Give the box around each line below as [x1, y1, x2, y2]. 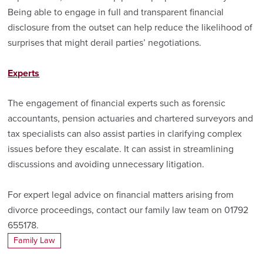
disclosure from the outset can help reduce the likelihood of [8, 22, 253, 34]
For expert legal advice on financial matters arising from [8, 188, 234, 201]
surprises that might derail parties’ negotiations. [8, 37, 202, 49]
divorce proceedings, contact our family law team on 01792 [8, 204, 249, 216]
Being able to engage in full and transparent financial [8, 6, 224, 19]
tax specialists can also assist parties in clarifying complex [8, 128, 242, 140]
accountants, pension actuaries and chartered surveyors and [8, 113, 254, 125]
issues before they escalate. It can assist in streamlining [8, 143, 234, 156]
